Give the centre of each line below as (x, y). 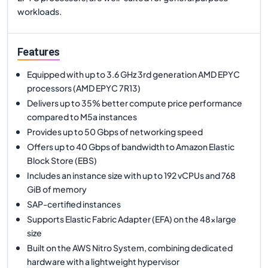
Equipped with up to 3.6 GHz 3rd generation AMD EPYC (133, 74)
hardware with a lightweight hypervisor (103, 261)
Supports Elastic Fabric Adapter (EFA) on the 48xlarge (132, 219)
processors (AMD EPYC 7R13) (84, 88)
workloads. (39, 11)
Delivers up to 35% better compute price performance (135, 103)
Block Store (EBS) (62, 160)
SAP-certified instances (74, 204)
